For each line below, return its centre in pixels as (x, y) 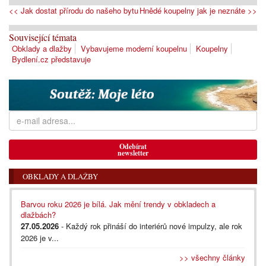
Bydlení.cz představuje (51, 59)
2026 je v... (40, 238)
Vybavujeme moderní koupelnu (134, 49)
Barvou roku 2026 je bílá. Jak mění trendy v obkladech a (118, 204)
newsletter (133, 153)
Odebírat (133, 147)
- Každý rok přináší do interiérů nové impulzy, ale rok (151, 226)
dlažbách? (38, 215)
